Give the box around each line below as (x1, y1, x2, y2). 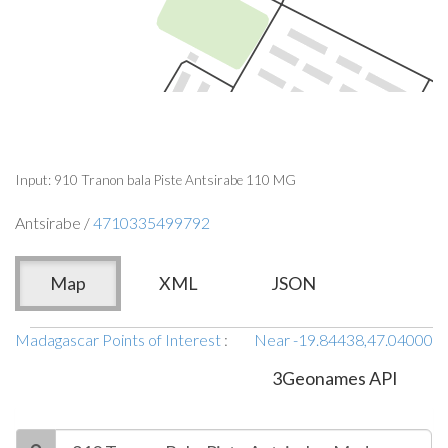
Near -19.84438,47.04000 (254, 330, 433, 349)
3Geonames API (272, 367, 398, 389)
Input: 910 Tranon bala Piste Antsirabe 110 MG (15, 172, 296, 188)
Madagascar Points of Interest (15, 330, 221, 349)
